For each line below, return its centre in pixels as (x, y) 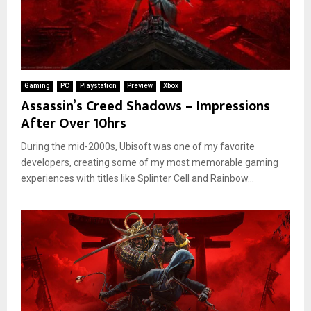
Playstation (98, 85)
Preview (140, 85)
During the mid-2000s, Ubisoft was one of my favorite (138, 146)
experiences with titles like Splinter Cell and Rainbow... (137, 178)
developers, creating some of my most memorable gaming (150, 162)
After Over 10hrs (74, 123)
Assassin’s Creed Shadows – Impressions (145, 106)
